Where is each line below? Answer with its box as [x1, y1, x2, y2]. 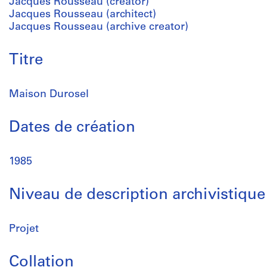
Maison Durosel [9, 89, 89, 100]
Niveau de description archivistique [9, 187, 265, 203]
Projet [9, 223, 39, 235]
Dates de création [9, 120, 135, 136]
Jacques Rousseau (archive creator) [9, 21, 188, 33]
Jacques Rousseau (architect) [9, 9, 156, 20]
